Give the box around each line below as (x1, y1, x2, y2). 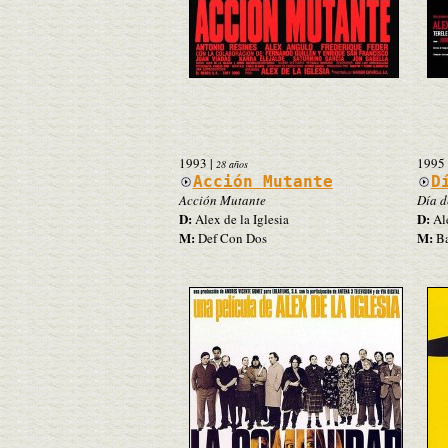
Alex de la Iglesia (191, 209, 289, 228)
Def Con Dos (194, 228, 267, 247)
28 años (215, 156, 248, 171)
